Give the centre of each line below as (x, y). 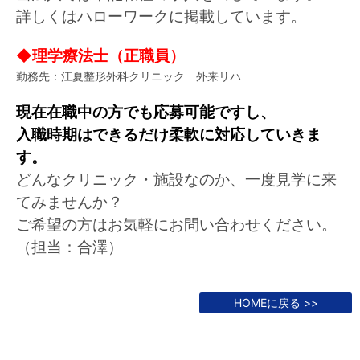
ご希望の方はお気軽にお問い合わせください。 (176, 224)
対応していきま (268, 134)
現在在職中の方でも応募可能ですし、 (146, 112)
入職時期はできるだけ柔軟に (115, 134)
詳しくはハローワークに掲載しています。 (161, 16)
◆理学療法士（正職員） (100, 55)
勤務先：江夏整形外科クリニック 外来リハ (129, 76)
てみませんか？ (70, 202)
